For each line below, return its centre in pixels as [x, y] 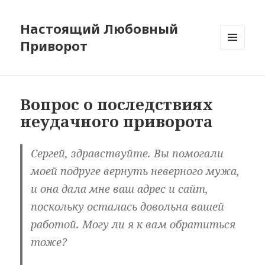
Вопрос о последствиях [117, 104]
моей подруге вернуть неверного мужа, [135, 171]
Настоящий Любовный [99, 29]
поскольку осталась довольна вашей [128, 207]
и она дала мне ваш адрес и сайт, [120, 189]
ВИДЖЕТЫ [240, 75]
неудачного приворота [117, 122]
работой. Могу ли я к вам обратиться [133, 224]
